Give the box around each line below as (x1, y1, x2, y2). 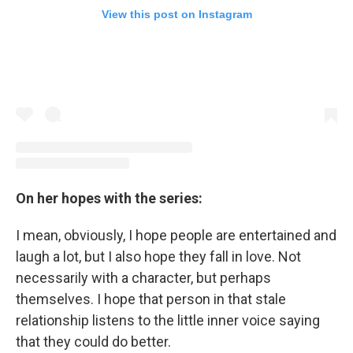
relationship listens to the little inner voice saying (16, 312, 320, 329)
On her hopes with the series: (16, 190, 203, 207)
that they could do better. (16, 333, 174, 351)
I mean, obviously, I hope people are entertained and (16, 227, 336, 244)
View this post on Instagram (101, 7, 252, 20)
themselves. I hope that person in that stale (16, 291, 286, 308)
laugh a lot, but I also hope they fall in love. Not (16, 248, 301, 266)
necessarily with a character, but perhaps (16, 269, 271, 287)
